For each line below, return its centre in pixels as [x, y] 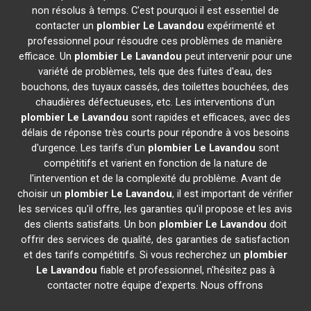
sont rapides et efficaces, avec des [209, 117]
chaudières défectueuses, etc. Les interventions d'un [155, 102]
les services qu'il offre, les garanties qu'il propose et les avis [155, 209]
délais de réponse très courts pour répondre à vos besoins [155, 133]
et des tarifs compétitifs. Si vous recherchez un [133, 255]
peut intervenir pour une [237, 56]
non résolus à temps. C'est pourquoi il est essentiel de [155, 10]
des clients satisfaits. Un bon [91, 224]
